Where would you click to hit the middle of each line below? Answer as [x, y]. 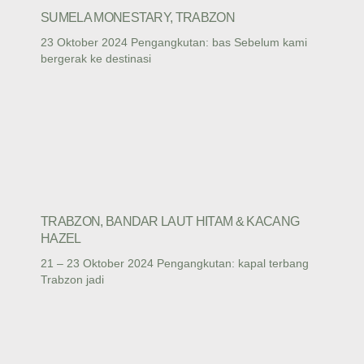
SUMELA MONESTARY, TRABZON [138, 17]
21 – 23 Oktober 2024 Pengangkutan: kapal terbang [175, 264]
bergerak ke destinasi [96, 58]
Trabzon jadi [72, 280]
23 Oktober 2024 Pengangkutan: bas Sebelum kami [174, 42]
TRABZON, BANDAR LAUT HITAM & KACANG [170, 222]
